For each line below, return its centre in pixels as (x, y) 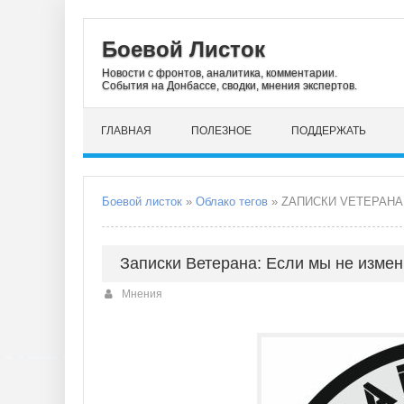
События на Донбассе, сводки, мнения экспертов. (230, 86)
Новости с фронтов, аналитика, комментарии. (220, 73)
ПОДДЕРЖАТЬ (329, 131)
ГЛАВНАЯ (126, 131)
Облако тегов (232, 202)
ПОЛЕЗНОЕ (221, 131)
